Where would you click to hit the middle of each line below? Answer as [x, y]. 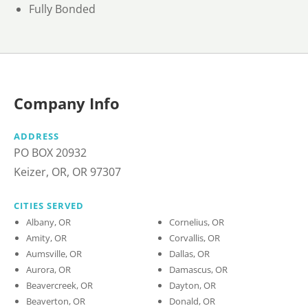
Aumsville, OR [54, 254]
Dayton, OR [193, 286]
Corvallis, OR [195, 238]
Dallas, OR [190, 254]
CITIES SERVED [49, 206]
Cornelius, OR [197, 222]
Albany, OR [49, 222]
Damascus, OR [199, 270]
